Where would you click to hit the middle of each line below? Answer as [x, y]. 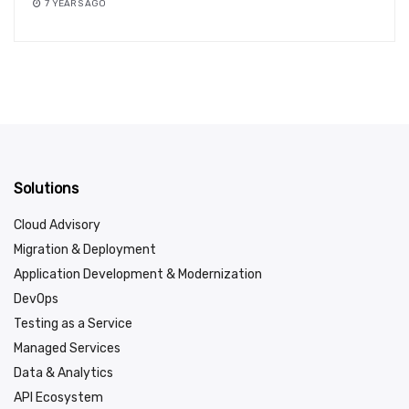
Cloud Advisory [57, 225]
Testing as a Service [73, 323]
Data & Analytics [63, 372]
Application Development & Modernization [138, 274]
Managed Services [67, 348]
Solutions [46, 188]
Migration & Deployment [85, 249]
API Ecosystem [58, 397]
